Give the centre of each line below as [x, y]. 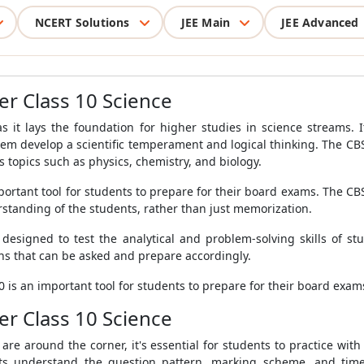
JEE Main [206, 22]
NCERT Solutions [82, 22]
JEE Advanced [320, 22]
